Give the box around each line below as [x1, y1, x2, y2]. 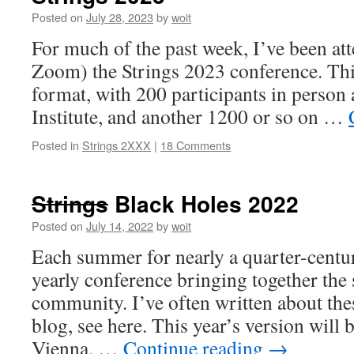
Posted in [32, 137, 79, 153]
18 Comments [160, 137, 231, 153]
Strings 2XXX [82, 137, 151, 153]
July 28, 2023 [86, 9, 153, 25]
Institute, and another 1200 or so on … [32, 103, 348, 130]
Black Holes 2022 [108, 187, 299, 220]
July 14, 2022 [86, 217, 153, 234]
